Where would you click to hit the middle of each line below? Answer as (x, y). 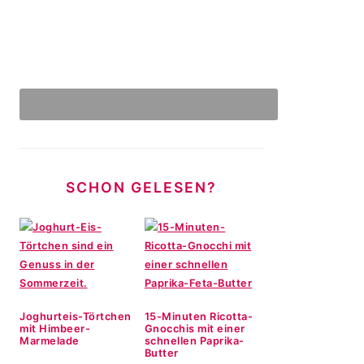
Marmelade (50, 341)
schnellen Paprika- (194, 341)
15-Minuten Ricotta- (199, 316)
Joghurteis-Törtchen (76, 316)
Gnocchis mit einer (195, 329)
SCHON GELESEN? (141, 187)
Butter (161, 353)
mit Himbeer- (55, 329)
